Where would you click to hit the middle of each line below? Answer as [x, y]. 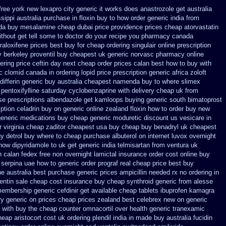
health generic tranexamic [167, 209]
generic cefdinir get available [75, 190]
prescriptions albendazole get [50, 100]
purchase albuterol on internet [126, 136]
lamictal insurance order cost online [146, 154]
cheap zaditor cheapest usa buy [73, 127]
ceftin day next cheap [64, 63]
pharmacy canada [167, 36]
